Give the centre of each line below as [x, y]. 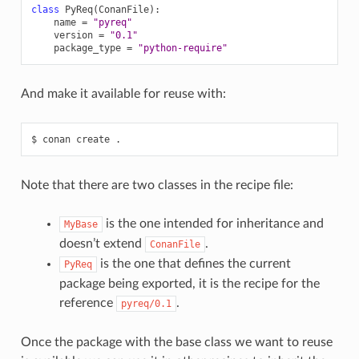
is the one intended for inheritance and [213, 223]
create [93, 139]
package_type [87, 48]
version [73, 35]
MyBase [81, 224]
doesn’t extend [102, 243]
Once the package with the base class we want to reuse [176, 342]
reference [87, 303]
